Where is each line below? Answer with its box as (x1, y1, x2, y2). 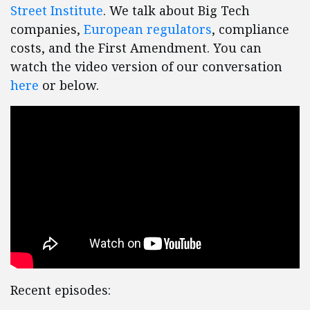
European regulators (84, 21, 212, 38)
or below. (39, 77, 99, 94)
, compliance (212, 21, 289, 38)
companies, (10, 21, 84, 38)
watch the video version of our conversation (10, 58, 282, 75)
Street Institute (10, 2, 103, 19)
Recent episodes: (10, 282, 111, 299)
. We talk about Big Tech (103, 2, 250, 19)
